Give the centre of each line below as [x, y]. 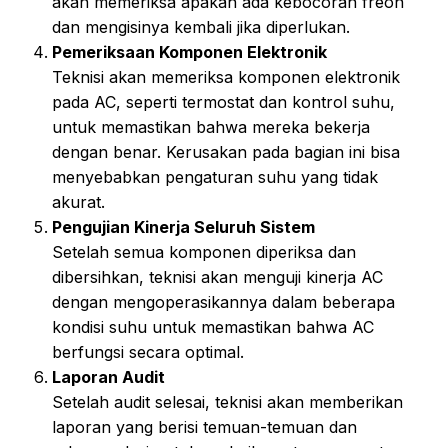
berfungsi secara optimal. [148, 352]
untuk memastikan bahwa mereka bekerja [211, 127]
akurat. [78, 202]
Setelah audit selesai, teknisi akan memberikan [227, 402]
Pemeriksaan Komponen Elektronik [189, 52]
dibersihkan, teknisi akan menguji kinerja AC [217, 277]
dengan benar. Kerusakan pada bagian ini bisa [226, 152]
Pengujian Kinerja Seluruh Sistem [183, 227]
